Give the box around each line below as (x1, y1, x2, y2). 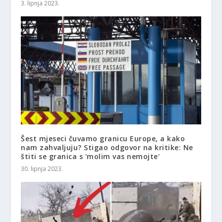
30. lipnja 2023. (21, 165, 63, 173)
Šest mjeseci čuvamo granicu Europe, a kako (21, 134, 185, 144)
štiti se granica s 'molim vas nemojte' (21, 152, 160, 162)
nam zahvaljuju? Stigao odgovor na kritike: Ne (21, 143, 193, 153)
